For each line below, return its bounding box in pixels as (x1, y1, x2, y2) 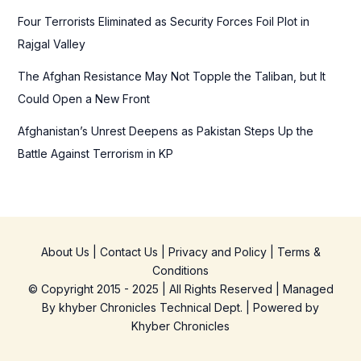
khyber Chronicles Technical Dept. (59, 300, 243, 314)
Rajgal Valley (17, 36, 85, 51)
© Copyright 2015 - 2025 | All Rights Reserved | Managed (27, 281, 334, 296)
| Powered (243, 300, 305, 314)
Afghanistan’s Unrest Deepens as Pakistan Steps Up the (17, 123, 313, 138)
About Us (40, 244, 89, 259)
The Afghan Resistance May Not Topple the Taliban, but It (17, 68, 326, 83)
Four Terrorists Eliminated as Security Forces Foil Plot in (17, 14, 309, 28)
